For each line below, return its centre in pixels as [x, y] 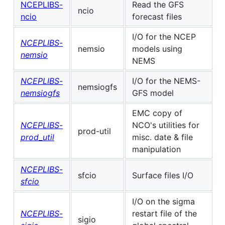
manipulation [156, 149]
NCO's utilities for [166, 125]
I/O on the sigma [163, 201]
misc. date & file [162, 137]
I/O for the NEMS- [166, 81]
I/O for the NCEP [164, 36]
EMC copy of [157, 113]
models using [157, 48]
